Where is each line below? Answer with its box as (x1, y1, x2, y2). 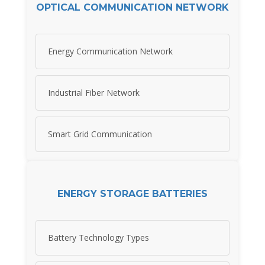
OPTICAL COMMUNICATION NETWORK (36, 1, 229, 13)
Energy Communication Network (48, 46, 173, 57)
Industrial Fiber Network (48, 87, 140, 99)
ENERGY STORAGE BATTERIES (57, 188, 208, 199)
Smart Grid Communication (48, 128, 152, 140)
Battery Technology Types (48, 232, 149, 244)
